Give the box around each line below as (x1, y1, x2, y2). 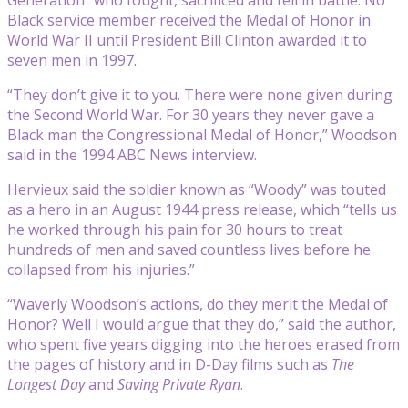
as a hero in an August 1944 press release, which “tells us (7, 199, 397, 219)
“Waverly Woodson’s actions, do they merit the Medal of (7, 293, 388, 314)
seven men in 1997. (7, 49, 137, 70)
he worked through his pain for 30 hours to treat (7, 219, 342, 240)
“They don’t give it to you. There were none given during (7, 84, 393, 105)
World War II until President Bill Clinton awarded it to (7, 29, 367, 50)
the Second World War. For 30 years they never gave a (7, 104, 374, 125)
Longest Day (7, 373, 85, 394)
